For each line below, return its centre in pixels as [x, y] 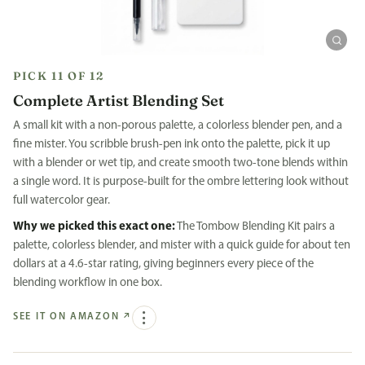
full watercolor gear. [62, 201]
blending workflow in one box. [88, 284]
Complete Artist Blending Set [119, 100]
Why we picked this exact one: [94, 227]
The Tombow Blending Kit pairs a [255, 227]
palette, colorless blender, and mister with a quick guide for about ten [182, 246]
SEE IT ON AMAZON [66, 317]
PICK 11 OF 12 [59, 75]
